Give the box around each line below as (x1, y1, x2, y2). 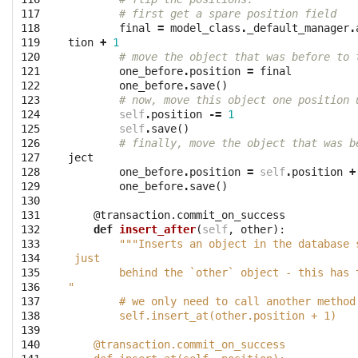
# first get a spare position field (119, 7, 336, 21)
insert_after (119, 223, 196, 237)
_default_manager (247, 22, 349, 35)
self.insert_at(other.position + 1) (68, 309, 336, 323)
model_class (170, 22, 241, 35)
